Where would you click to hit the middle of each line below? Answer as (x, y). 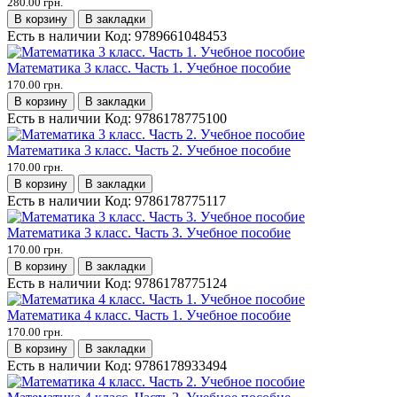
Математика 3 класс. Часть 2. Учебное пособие (149, 150)
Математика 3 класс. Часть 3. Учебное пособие (149, 232)
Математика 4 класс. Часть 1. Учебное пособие (149, 315)
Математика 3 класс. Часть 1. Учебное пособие (149, 67)
